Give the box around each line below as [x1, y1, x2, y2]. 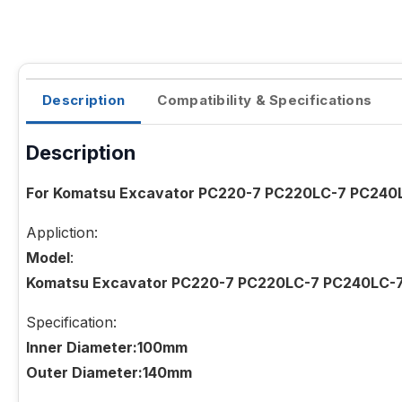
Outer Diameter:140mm [26, 363, 192, 382]
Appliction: [26, 223, 98, 242]
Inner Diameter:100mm [26, 338, 188, 357]
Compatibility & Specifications [157, 92, 372, 109]
